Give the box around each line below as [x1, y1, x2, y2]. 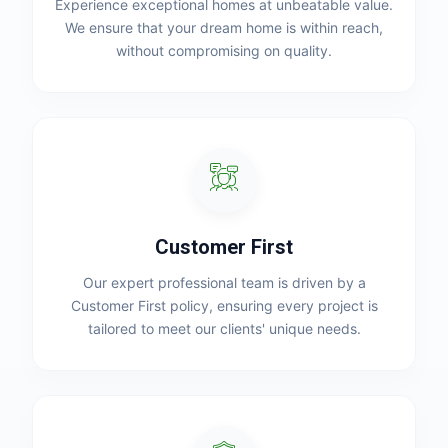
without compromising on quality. [116, 42, 332, 59]
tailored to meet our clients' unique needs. [87, 320, 361, 337]
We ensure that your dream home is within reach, [65, 19, 383, 36]
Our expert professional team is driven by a [82, 274, 366, 291]
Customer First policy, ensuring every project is [70, 297, 378, 314]
